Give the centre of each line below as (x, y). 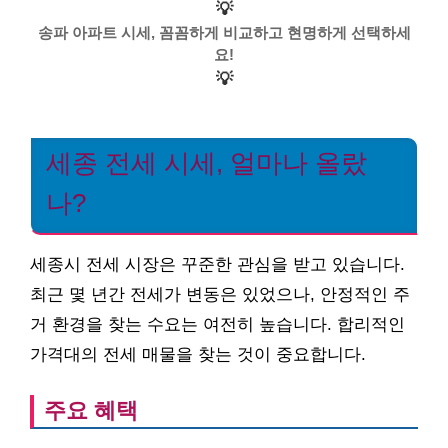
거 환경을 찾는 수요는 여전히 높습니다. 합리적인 (217, 325)
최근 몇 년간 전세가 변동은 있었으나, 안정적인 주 (220, 295)
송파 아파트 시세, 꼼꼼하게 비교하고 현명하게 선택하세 (224, 32)
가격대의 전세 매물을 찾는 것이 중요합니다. (198, 355)
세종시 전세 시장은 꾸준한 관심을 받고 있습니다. (217, 265)
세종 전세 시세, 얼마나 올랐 (206, 162)
